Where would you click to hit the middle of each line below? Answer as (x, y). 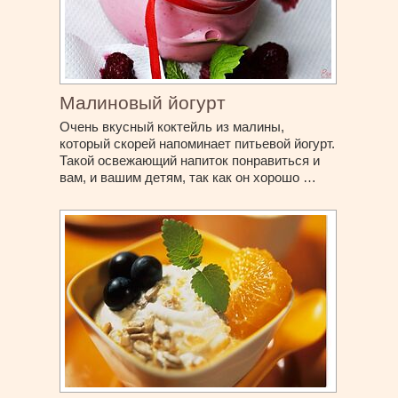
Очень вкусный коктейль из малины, (172, 126)
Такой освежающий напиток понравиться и (190, 160)
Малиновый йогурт (143, 102)
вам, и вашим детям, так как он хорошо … (188, 177)
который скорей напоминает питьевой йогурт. (198, 143)
